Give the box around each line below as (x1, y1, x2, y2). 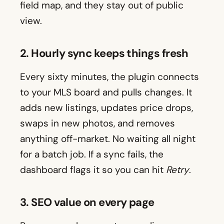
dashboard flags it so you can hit (20, 163, 166, 176)
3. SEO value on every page (20, 195, 154, 210)
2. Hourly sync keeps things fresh (20, 46, 188, 61)
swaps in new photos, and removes (20, 117, 175, 130)
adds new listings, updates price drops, (20, 101, 193, 114)
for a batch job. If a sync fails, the (20, 148, 163, 161)
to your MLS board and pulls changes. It (20, 86, 192, 99)
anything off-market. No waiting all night (20, 132, 195, 145)
